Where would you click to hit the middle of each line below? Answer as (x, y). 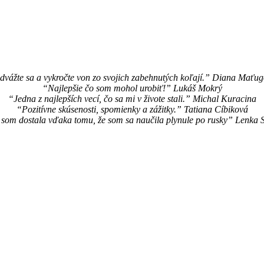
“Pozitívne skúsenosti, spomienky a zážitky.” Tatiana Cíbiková (132, 110)
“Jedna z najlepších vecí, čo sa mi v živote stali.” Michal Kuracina (132, 99)
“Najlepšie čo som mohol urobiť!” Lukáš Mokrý (132, 88)
